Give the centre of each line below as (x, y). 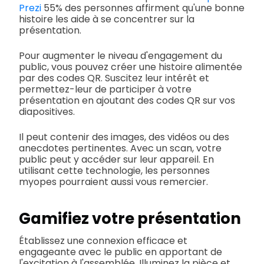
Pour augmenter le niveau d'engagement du (121, 55)
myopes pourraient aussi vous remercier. (113, 181)
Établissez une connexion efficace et (103, 240)
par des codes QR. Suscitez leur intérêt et (114, 78)
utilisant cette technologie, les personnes (114, 170)
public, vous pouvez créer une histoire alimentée (131, 67)
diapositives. (47, 111)
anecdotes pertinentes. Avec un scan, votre (120, 148)
